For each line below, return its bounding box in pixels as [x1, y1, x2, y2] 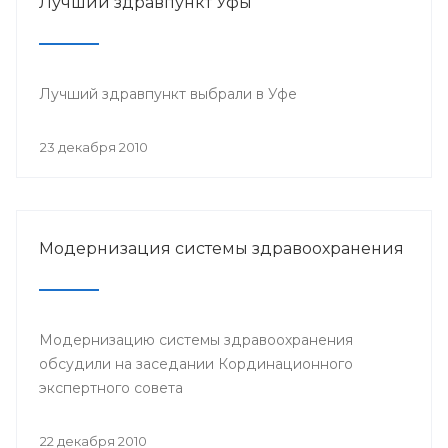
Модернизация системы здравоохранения [39, 238, 404, 258]
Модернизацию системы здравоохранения [39, 330, 353, 349]
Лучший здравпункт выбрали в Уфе [39, 84, 297, 103]
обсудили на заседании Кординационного [39, 354, 353, 373]
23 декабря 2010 [40, 138, 148, 155]
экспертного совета [39, 378, 183, 397]
